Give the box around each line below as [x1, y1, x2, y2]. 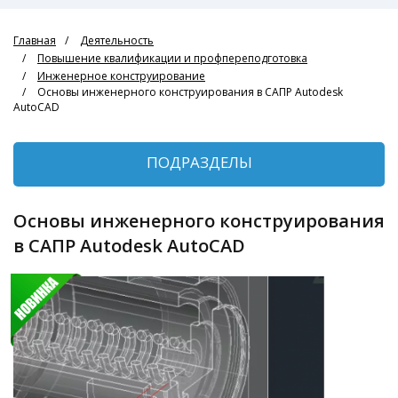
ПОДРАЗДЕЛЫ [146, 152, 252, 172]
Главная [13, 33, 56, 48]
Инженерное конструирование [37, 68, 205, 84]
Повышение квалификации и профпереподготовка [37, 51, 307, 66]
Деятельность [80, 33, 154, 48]
